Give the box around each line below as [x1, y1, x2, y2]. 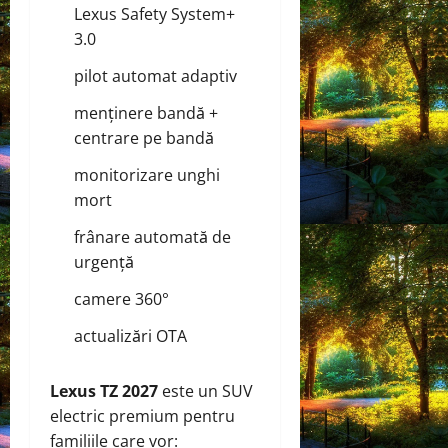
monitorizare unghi [74, 163, 220, 186]
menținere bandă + [74, 101, 218, 124]
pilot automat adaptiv [74, 64, 237, 87]
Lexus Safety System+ [74, 2, 235, 25]
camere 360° [74, 287, 169, 310]
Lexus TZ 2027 [50, 379, 158, 402]
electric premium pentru [50, 404, 235, 427]
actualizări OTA [74, 324, 187, 347]
